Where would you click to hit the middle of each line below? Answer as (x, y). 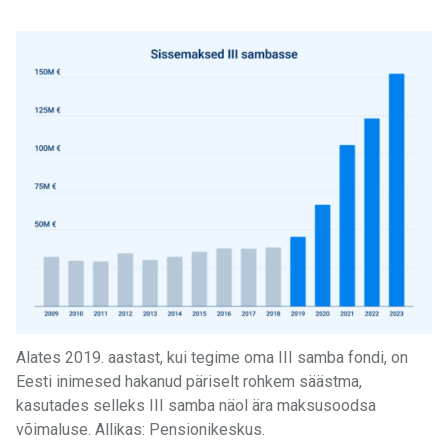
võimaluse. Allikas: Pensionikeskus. (140, 430)
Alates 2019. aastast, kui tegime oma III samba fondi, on (212, 358)
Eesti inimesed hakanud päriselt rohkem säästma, (189, 382)
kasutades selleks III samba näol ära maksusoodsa (196, 406)
